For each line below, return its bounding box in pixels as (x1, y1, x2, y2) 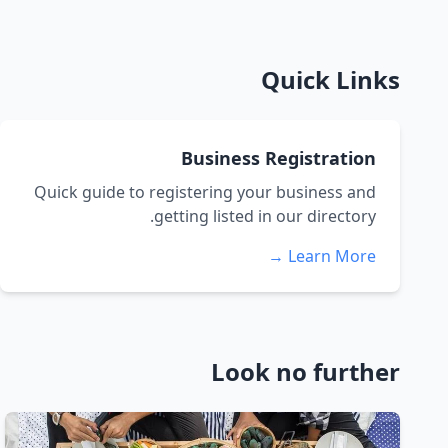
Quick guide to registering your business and (34, 181, 376, 203)
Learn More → (288, 245, 376, 267)
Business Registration (181, 146, 376, 170)
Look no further (211, 355, 400, 388)
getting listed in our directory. (154, 205, 376, 227)
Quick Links (261, 63, 400, 96)
